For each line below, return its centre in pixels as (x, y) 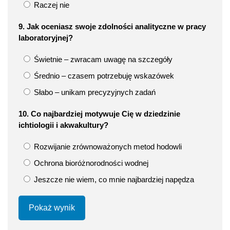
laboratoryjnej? (46, 37)
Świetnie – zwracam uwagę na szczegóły (102, 59)
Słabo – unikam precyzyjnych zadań (94, 92)
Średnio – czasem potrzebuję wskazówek (103, 75)
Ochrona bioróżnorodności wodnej (90, 163)
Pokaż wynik (52, 207)
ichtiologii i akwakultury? (63, 125)
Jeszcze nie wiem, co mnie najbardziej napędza (113, 179)
